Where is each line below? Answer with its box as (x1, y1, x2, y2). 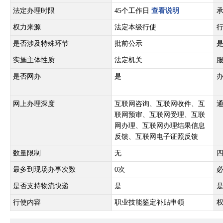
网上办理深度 (13, 100, 55, 108)
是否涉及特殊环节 (13, 40, 69, 47)
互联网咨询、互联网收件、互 (114, 100, 205, 108)
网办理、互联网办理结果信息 (114, 122, 205, 129)
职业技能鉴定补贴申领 (114, 199, 184, 206)
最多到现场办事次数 (13, 166, 76, 173)
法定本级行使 (114, 23, 156, 31)
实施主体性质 (13, 56, 55, 64)
